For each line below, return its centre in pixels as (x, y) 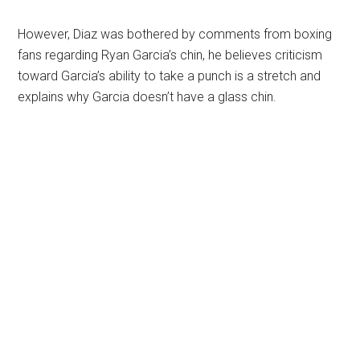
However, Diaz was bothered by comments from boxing (175, 34)
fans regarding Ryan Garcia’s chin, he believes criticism (170, 55)
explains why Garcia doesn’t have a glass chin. (147, 96)
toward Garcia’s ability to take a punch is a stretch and (170, 76)
